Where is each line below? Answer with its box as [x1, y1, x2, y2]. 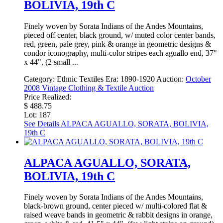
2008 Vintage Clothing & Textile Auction [24, 83, 154, 92]
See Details [24, 119, 59, 128]
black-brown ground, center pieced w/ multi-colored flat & [24, 202, 207, 211]
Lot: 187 [24, 110, 51, 119]
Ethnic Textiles [57, 74, 104, 83]
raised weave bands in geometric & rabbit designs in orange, [24, 211, 213, 220]
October [186, 74, 211, 83]
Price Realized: [24, 92, 71, 101]
